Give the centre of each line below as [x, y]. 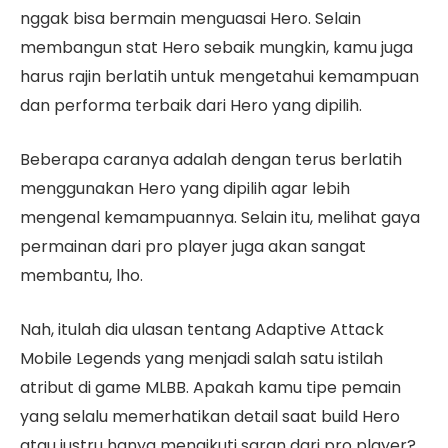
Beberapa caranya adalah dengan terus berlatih [211, 160]
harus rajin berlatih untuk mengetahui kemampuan [219, 77]
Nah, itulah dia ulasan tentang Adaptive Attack [202, 329]
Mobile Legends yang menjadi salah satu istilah [201, 358]
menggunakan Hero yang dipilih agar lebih [185, 189]
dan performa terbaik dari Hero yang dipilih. [191, 106]
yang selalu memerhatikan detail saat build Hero [210, 416]
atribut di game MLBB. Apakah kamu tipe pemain [210, 387]
